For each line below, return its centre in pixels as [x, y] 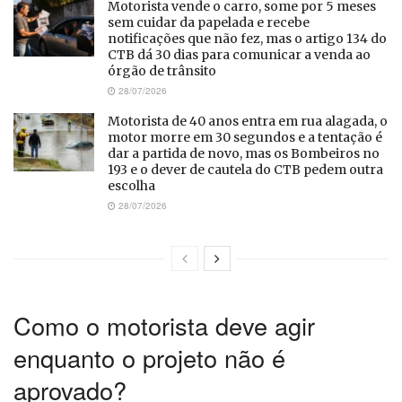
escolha [131, 186]
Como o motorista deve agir [164, 325]
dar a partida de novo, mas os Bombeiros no [244, 154]
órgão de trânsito [162, 71]
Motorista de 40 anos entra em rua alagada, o [248, 122]
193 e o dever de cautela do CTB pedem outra [245, 170]
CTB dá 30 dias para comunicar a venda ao [239, 55]
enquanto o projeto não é [149, 357]
